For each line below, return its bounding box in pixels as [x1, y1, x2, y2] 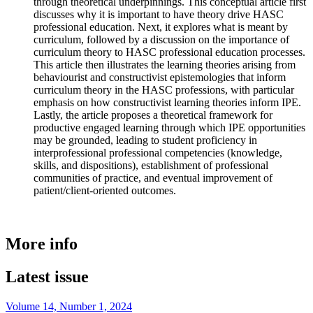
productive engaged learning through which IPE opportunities [34, 122, 305, 134]
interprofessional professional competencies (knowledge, [34, 147, 282, 159]
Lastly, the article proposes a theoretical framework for [34, 109, 272, 122]
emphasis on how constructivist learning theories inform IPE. [34, 96, 301, 109]
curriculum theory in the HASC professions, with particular [34, 84, 294, 96]
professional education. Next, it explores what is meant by [34, 21, 288, 34]
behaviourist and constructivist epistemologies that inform [34, 71, 286, 84]
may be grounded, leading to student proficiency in [34, 134, 257, 147]
